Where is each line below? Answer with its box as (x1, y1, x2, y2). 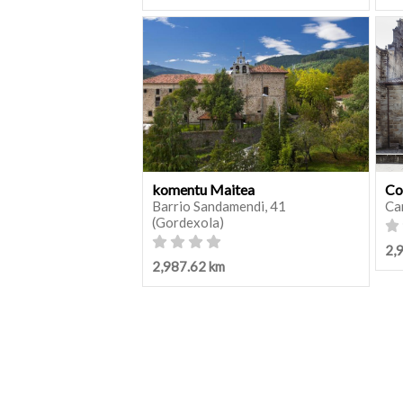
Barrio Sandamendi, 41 (152, 198, 286, 214)
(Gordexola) (152, 214, 224, 230)
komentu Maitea (152, 181, 255, 198)
